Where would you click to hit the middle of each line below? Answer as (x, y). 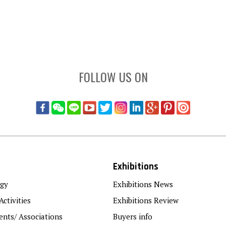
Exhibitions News (143, 184)
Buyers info (133, 216)
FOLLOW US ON (113, 76)
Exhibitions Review (146, 200)
